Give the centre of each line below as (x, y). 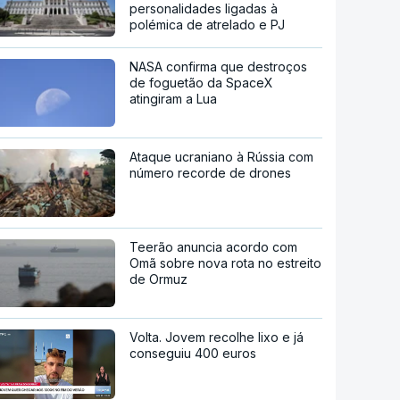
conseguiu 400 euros (193, 353)
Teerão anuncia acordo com (214, 246)
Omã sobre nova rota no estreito (226, 262)
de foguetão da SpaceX (202, 82)
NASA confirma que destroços (219, 66)
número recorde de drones (211, 172)
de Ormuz (159, 279)
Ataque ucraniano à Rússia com (222, 156)
